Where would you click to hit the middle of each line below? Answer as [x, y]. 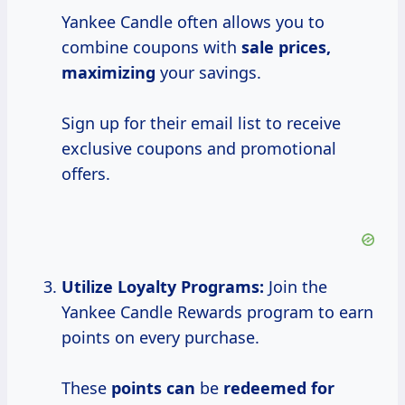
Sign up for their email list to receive [201, 123]
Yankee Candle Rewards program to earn [217, 312]
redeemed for [279, 388]
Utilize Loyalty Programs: [163, 287]
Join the [296, 287]
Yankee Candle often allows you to [193, 22]
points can [153, 388]
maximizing [108, 73]
